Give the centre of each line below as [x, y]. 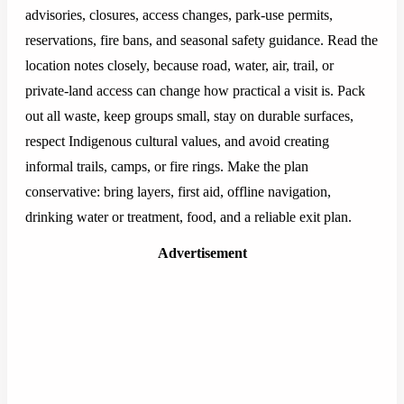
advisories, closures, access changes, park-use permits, [179, 15]
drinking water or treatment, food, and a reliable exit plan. [188, 217]
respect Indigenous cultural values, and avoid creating [177, 142]
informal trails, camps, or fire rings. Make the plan [167, 167]
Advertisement [202, 253]
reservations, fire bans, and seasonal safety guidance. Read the [202, 41]
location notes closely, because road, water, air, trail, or [179, 66]
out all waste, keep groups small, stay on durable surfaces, [189, 116]
